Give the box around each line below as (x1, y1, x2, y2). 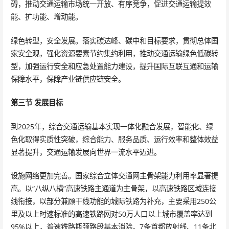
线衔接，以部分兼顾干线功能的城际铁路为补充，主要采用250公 (10, 196, 216, 207)
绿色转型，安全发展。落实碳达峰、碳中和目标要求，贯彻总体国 (10, 35, 218, 45)
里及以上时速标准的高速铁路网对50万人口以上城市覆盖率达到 (10, 209, 212, 219)
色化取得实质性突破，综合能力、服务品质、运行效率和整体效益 (10, 134, 218, 144)
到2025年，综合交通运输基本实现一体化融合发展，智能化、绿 (10, 121, 213, 131)
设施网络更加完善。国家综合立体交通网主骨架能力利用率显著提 (10, 171, 218, 181)
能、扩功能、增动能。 (10, 12, 82, 22)
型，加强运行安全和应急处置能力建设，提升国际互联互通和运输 (10, 61, 218, 71)
